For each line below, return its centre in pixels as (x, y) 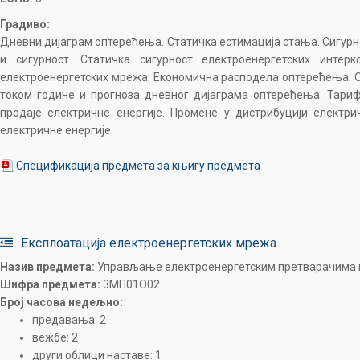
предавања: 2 (69, 320)
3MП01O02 (130, 284)
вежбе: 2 (55, 337)
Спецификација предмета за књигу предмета (138, 166)
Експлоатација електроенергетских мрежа (149, 243)
